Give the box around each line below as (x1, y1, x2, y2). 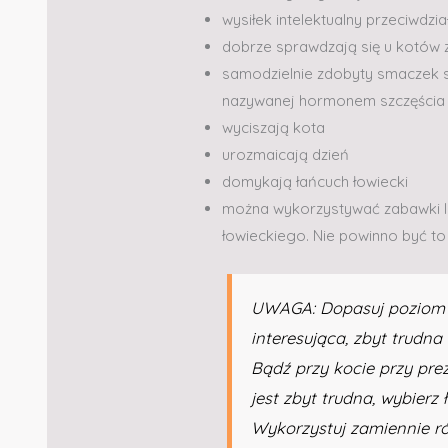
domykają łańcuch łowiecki (222, 171, 409, 191)
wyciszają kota (222, 117, 326, 137)
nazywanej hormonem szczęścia (222, 90, 446, 110)
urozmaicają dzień (222, 144, 350, 164)
